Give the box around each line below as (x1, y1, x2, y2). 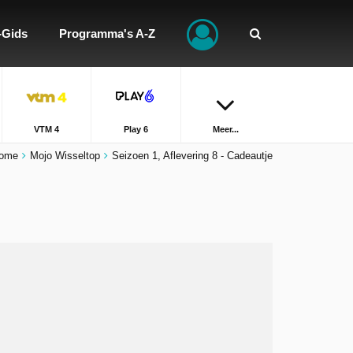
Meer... (212, 124, 239, 134)
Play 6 (123, 124, 148, 134)
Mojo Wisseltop (30, 150, 100, 162)
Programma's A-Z (59, 27, 155, 40)
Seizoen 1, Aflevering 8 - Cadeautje (112, 150, 273, 162)
